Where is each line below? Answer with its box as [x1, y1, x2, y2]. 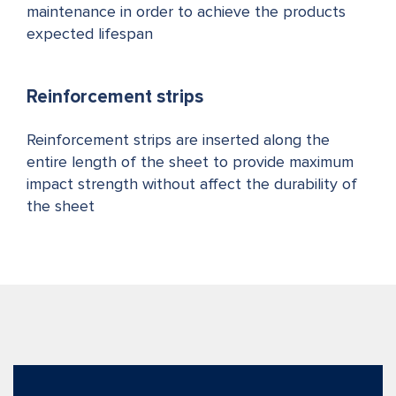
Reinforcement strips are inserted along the [27, 133, 330, 148]
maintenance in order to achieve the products [27, 4, 346, 20]
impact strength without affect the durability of [27, 177, 357, 193]
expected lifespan [27, 27, 153, 42]
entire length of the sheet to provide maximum [27, 155, 354, 171]
